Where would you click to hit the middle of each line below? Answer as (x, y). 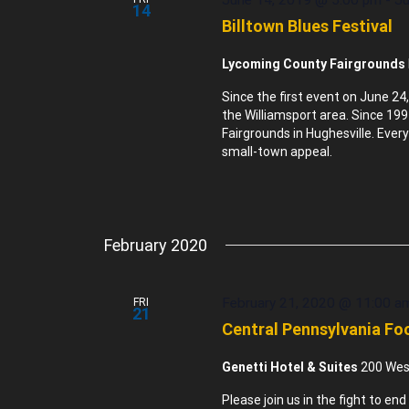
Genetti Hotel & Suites (292, 367)
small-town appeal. (278, 152)
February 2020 (156, 245)
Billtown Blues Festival (308, 26)
